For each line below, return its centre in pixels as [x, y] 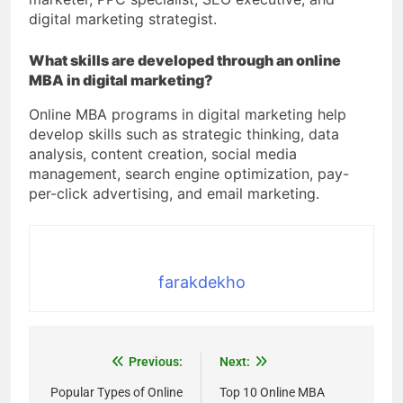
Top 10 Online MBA [272, 393]
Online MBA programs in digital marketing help [188, 115]
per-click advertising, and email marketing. [174, 194]
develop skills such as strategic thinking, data [184, 134]
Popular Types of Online [116, 393]
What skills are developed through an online [185, 61]
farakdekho [201, 282]
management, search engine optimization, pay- [189, 174]
